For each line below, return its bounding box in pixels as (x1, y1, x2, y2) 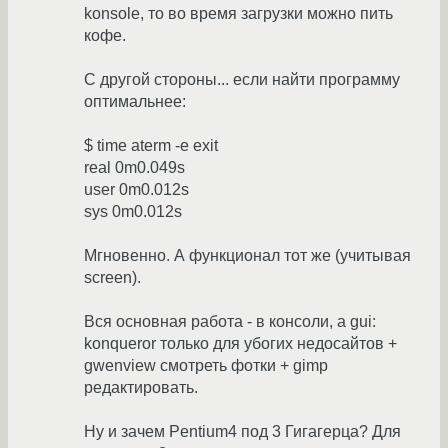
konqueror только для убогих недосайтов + (84, 335, 397, 353)
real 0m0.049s (84, 159, 185, 177)
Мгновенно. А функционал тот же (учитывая (84, 247, 411, 265)
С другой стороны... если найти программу (84, 71, 400, 89)
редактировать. (84, 379, 198, 397)
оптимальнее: (84, 93, 186, 111)
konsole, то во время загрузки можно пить (84, 5, 393, 23)
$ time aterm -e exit (84, 137, 218, 155)
